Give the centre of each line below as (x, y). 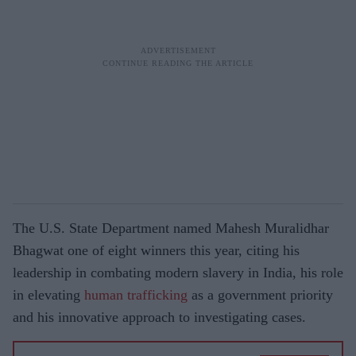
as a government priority (262, 295)
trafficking (159, 295)
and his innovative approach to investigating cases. (159, 317)
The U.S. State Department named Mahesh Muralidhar (171, 228)
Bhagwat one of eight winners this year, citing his (156, 250)
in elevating (46, 295)
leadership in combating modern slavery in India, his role (178, 273)
